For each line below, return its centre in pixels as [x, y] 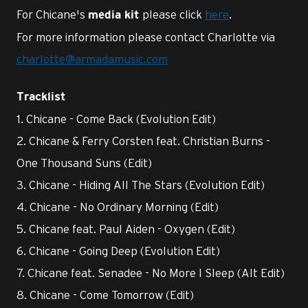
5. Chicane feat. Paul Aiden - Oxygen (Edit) [126, 229]
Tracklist [41, 97]
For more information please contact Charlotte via [146, 37]
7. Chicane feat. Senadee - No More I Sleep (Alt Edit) [151, 273]
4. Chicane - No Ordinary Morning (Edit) [118, 207]
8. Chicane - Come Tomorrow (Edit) [105, 295]
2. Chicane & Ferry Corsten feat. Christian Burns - [143, 141]
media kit [114, 15]
